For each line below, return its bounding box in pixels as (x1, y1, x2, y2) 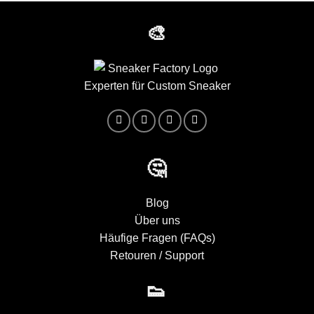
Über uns (134, 214, 180, 227)
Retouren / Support (110, 250, 204, 262)
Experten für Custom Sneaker (83, 80, 231, 93)
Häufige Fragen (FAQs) (99, 232, 215, 245)
